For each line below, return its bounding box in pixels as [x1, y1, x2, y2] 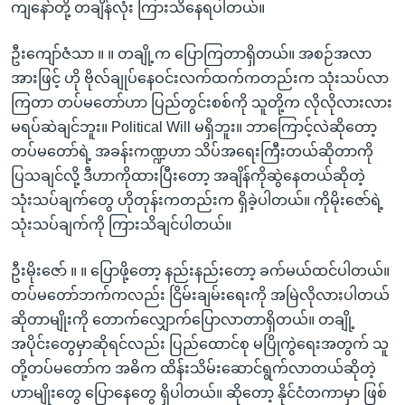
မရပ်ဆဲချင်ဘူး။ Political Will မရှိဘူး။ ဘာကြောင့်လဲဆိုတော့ [11, 118, 377, 135]
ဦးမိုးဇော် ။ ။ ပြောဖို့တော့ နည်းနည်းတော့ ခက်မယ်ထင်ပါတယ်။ [11, 262, 390, 278]
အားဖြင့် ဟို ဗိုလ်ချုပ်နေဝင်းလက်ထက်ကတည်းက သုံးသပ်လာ [11, 70, 389, 86]
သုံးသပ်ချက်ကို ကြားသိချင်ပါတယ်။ [11, 216, 231, 232]
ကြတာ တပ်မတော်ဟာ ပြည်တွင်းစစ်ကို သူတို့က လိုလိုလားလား [11, 94, 392, 110]
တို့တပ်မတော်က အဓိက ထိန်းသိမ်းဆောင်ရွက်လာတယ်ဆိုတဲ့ [11, 360, 376, 376]
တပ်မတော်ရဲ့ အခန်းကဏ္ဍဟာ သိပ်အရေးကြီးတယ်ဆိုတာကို [11, 143, 373, 159]
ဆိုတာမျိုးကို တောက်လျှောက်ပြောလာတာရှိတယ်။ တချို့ [11, 311, 355, 327]
